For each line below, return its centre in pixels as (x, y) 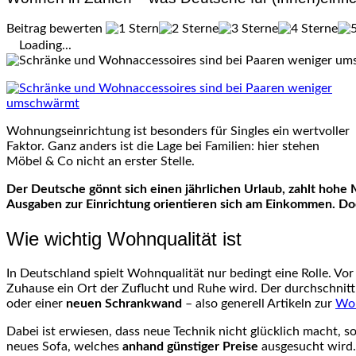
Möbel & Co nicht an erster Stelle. (101, 162)
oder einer (36, 304)
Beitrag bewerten (56, 29)
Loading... (45, 46)
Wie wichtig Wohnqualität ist (124, 239)
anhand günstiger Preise (190, 347)
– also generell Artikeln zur (259, 304)
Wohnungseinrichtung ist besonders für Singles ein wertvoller (178, 132)
